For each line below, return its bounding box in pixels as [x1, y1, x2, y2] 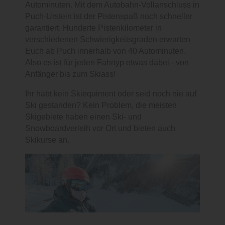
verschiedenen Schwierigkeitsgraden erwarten [25, 34, 190, 44]
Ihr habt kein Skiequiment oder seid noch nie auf [25, 88, 196, 98]
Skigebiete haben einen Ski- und [25, 111, 142, 122]
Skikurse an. [25, 135, 69, 145]
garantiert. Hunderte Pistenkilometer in [25, 23, 162, 33]
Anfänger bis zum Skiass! [25, 69, 116, 79]
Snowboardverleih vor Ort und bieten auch [25, 123, 175, 133]
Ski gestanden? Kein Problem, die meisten [25, 100, 177, 110]
